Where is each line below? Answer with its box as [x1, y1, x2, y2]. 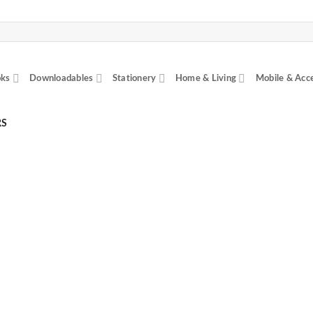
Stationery [112, 73, 156, 83]
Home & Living [175, 73, 237, 83]
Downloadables [29, 73, 94, 83]
